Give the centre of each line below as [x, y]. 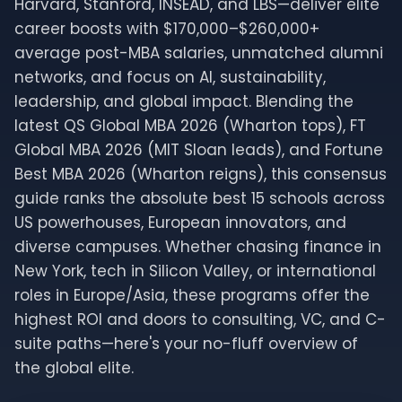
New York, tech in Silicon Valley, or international [195, 271]
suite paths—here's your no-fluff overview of [186, 344]
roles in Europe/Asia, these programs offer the [192, 295]
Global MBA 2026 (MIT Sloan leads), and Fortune [199, 150]
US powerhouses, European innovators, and [180, 223]
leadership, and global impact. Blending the [184, 101]
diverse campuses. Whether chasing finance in [198, 247]
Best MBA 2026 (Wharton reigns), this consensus [201, 174]
